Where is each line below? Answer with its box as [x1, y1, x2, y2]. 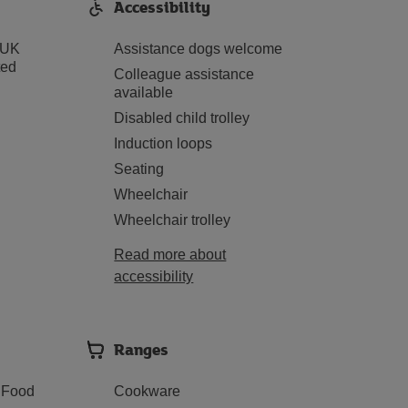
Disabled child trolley [114, 110, 250, 126]
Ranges [114, 338, 169, 361]
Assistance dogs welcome [114, 41, 283, 56]
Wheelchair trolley [114, 212, 231, 228]
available [114, 85, 174, 100]
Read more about [114, 247, 227, 262]
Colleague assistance [114, 66, 255, 82]
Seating [114, 161, 165, 177]
